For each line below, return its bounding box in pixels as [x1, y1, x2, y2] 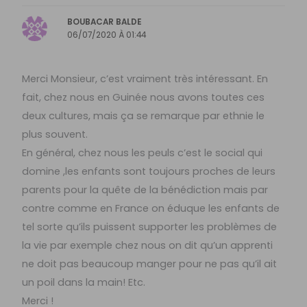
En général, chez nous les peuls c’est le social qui [22, 146, 263, 160]
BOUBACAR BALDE [67, 16, 143, 28]
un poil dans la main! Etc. [22, 275, 146, 290]
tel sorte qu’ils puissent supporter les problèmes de [22, 220, 278, 234]
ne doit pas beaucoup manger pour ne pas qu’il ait [22, 257, 278, 271]
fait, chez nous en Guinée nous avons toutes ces [22, 90, 265, 105]
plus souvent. [22, 127, 88, 142]
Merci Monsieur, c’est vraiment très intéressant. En [22, 72, 269, 86]
